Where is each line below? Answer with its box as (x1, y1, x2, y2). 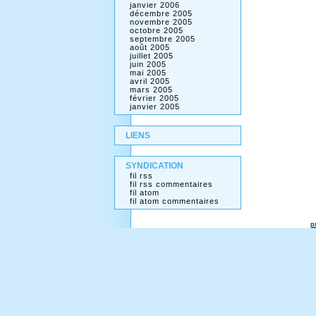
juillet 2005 (129, 51, 174, 60)
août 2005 (129, 43, 170, 51)
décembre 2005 (129, 9, 193, 18)
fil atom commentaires (129, 197, 219, 205)
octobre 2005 (129, 26, 183, 35)
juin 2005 (129, 60, 166, 68)
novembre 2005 (129, 18, 193, 26)
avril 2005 (129, 77, 170, 85)
